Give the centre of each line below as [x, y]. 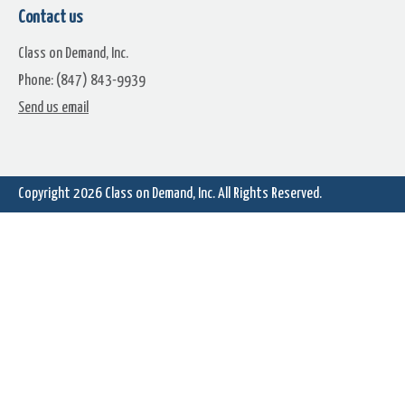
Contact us [50, 18]
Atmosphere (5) [325, 371]
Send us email [53, 108]
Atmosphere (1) [122, 185]
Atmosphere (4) [122, 371]
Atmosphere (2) [325, 185]
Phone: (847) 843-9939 [82, 81]
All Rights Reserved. [268, 194]
